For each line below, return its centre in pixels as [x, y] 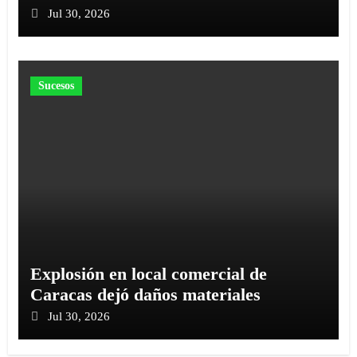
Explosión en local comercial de [148, 273]
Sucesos [56, 85]
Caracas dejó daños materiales [145, 294]
